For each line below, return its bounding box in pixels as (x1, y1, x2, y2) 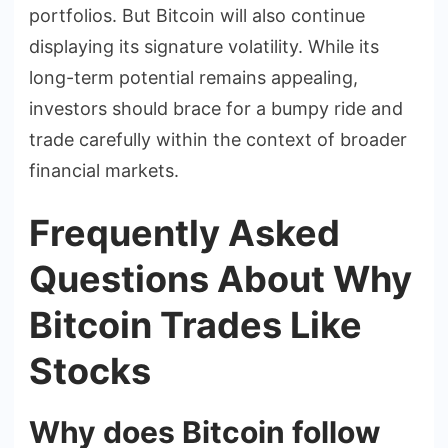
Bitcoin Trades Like (29, 302, 362, 347)
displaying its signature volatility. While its (29, 35, 379, 57)
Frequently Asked (29, 210, 340, 255)
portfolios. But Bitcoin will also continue (29, 4, 365, 26)
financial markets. (29, 159, 179, 181)
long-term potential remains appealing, (29, 66, 358, 88)
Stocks (29, 348, 151, 393)
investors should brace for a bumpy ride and (29, 97, 403, 119)
